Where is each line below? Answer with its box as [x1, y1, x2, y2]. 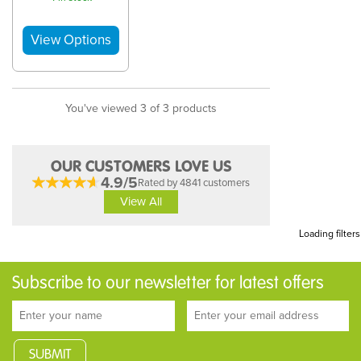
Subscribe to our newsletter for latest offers [12, 272, 324, 293]
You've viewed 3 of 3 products [65, 100, 217, 117]
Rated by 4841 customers [138, 174, 250, 190]
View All [120, 193, 162, 210]
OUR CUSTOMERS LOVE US [50, 156, 232, 176]
